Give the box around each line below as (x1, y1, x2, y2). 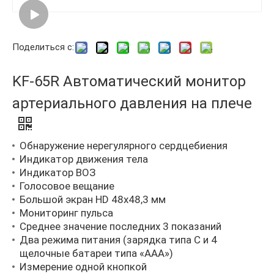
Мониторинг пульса (20, 207, 113, 220)
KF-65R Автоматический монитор (12, 73, 246, 91)
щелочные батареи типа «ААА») (20, 247, 173, 260)
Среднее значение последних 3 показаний (20, 220, 221, 233)
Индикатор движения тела (20, 153, 148, 166)
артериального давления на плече (12, 95, 252, 113)
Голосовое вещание (20, 180, 114, 193)
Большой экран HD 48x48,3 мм (20, 193, 166, 206)
